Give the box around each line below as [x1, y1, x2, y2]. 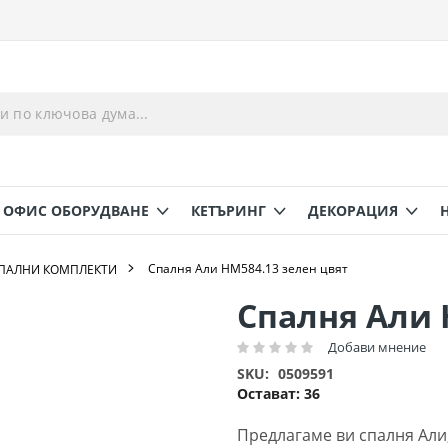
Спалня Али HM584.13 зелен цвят [148, 260, 348, 278]
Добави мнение [328, 338, 427, 357]
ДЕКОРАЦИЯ [308, 201, 398, 221]
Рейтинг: [236, 345, 297, 365]
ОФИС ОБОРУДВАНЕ [3, 201, 149, 221]
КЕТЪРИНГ [191, 201, 266, 221]
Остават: [237, 384, 305, 404]
